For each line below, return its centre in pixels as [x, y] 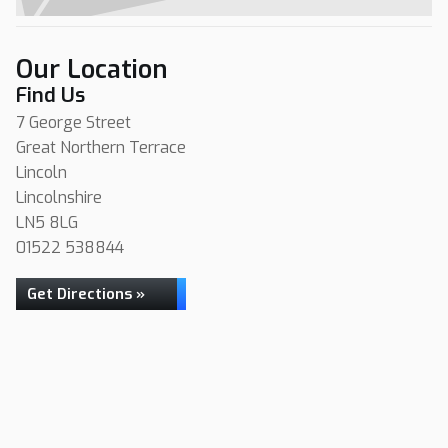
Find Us [50, 95]
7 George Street [73, 122]
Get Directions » [86, 294]
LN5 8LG [47, 222]
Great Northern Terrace [101, 147]
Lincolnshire [59, 197]
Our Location [92, 69]
